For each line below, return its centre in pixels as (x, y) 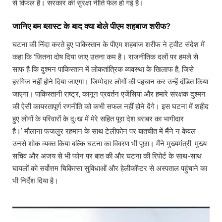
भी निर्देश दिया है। (35, 181)
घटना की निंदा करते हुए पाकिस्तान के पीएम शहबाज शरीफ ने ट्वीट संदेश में (109, 45)
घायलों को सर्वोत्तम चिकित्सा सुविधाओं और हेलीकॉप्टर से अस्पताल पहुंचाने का (110, 168)
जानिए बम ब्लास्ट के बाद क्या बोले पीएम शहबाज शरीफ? (91, 26)
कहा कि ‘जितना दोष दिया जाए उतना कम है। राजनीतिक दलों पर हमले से (105, 57)
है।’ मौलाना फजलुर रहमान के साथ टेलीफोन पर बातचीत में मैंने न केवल (104, 131)
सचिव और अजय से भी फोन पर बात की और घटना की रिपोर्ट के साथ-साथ (107, 156)
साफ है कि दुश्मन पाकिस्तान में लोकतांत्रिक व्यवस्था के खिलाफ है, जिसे (103, 69)
